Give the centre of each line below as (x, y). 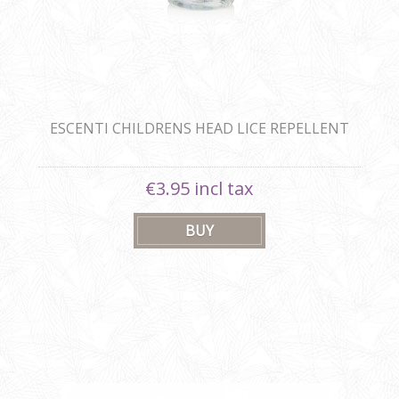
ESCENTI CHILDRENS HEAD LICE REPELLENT (199, 129)
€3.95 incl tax (199, 189)
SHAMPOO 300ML (199, 148)
